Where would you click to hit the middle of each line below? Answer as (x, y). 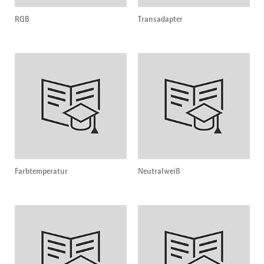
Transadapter (160, 19)
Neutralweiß (159, 171)
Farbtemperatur (41, 171)
